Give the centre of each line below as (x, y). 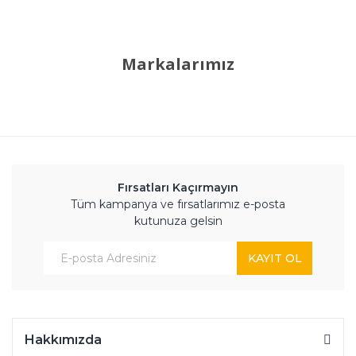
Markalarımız (178, 64)
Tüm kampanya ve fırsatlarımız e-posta (178, 204)
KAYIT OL (275, 258)
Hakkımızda (63, 340)
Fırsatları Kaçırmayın (178, 188)
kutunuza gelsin (178, 221)
